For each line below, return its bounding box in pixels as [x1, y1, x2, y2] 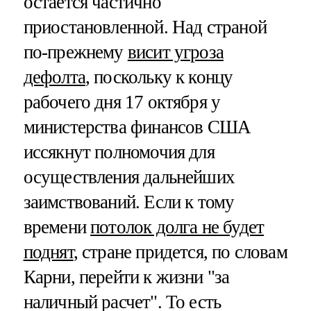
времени [23, 216, 91, 237]
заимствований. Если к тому [23, 191, 235, 212]
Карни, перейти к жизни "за [23, 266, 230, 287]
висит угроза [127, 41, 224, 62]
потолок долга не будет [90, 216, 264, 237]
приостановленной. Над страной [23, 16, 267, 37]
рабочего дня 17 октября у [23, 91, 221, 112]
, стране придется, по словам [73, 241, 287, 262]
